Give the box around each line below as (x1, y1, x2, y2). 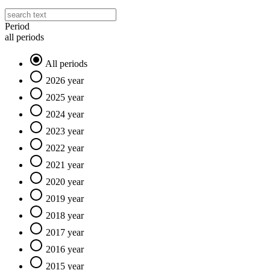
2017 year (46, 227, 84, 238)
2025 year (46, 92, 84, 103)
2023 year (46, 126, 84, 137)
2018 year (46, 210, 84, 221)
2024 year (46, 109, 84, 120)
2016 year (46, 244, 84, 255)
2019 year (46, 193, 84, 204)
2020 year (46, 177, 84, 187)
